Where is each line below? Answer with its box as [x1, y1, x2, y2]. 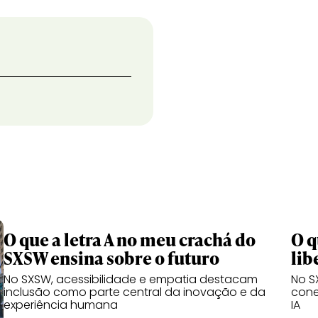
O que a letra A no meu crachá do [4, 228, 256, 251]
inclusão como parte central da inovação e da [4, 284, 265, 300]
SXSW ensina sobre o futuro [4, 246, 222, 270]
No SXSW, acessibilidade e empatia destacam [4, 271, 258, 287]
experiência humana [4, 297, 118, 313]
